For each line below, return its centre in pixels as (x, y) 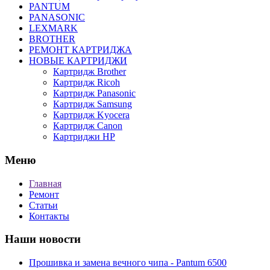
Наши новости (43, 239)
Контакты (49, 216)
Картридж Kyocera (91, 115)
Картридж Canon (88, 126)
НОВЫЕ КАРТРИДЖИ (78, 61)
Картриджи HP (84, 137)
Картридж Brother (89, 72)
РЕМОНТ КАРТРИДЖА (80, 50)
